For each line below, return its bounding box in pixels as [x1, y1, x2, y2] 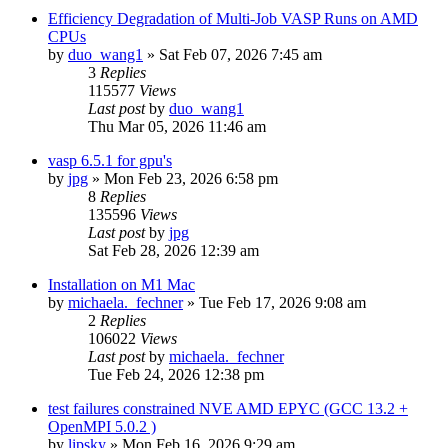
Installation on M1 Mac [48, 275, 195, 293]
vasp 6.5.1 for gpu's [48, 151, 172, 169]
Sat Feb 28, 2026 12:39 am [88, 241, 259, 259]
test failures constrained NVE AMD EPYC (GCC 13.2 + [48, 399, 408, 417]
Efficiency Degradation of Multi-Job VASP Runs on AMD [48, 9, 418, 27]
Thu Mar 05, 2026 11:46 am [88, 117, 266, 135]
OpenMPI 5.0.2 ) [48, 417, 156, 435]
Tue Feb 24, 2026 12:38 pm [88, 365, 264, 383]
